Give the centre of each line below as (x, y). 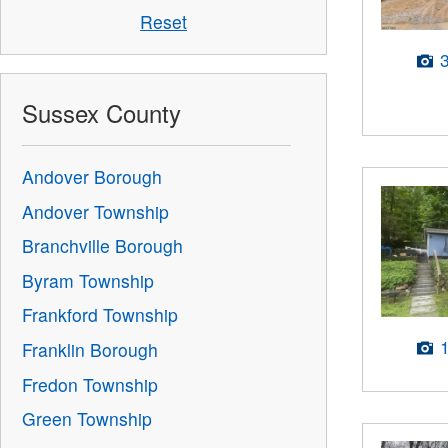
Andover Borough (92, 177)
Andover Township (96, 211)
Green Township (87, 419)
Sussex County (102, 113)
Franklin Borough (90, 349)
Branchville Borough (103, 246)
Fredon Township (90, 384)
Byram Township (88, 280)
